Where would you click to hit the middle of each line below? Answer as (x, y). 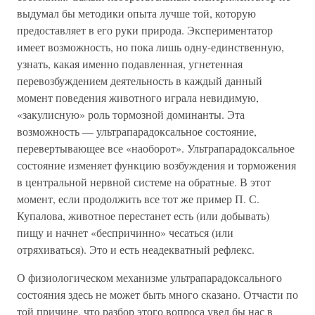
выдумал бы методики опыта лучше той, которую (136, 13)
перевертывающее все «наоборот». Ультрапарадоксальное (156, 148)
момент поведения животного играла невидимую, (138, 97)
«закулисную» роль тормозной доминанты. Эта (131, 114)
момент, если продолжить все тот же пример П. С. (138, 199)
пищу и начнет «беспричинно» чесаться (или (125, 232)
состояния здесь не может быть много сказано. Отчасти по (157, 294)
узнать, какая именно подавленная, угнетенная (130, 64)
